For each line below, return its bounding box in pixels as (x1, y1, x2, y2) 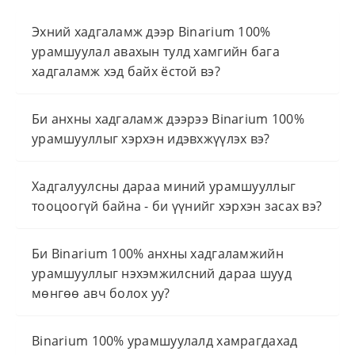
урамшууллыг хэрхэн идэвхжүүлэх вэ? (32, 130, 270, 148)
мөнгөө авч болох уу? (32, 284, 170, 303)
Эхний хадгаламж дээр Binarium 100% (32, 23, 271, 41)
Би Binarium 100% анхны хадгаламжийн (32, 245, 284, 263)
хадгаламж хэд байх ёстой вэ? (32, 63, 220, 81)
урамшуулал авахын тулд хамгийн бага (32, 43, 280, 61)
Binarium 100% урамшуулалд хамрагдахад (32, 332, 298, 350)
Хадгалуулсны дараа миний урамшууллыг (32, 177, 296, 196)
